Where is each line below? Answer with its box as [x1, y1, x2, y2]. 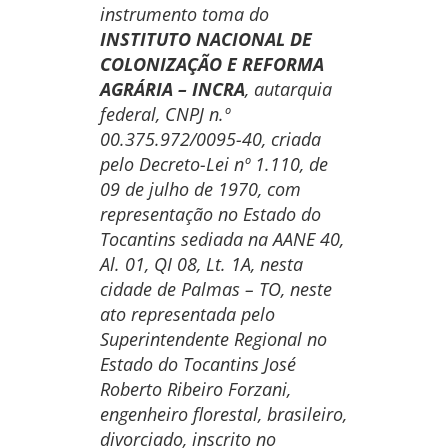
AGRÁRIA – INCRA [99, 77, 245, 101]
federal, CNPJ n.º [99, 102, 230, 126]
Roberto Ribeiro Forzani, [99, 377, 291, 401]
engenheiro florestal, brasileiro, [99, 402, 347, 426]
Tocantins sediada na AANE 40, [99, 227, 344, 251]
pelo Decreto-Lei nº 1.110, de [99, 152, 328, 176]
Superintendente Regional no [99, 327, 327, 351]
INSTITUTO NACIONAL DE [99, 27, 312, 51]
